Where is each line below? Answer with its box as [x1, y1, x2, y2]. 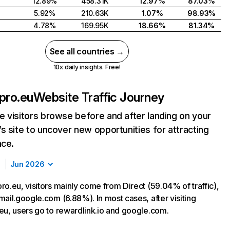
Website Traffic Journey [33, 90, 164, 105]
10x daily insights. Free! [53, 63, 121, 71]
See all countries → [49, 46, 124, 56]
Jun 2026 [10, 160, 45, 168]
